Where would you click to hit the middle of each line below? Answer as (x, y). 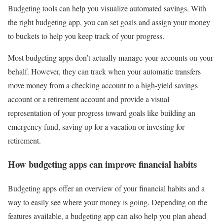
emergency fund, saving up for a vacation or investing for (96, 126)
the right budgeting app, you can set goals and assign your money (109, 22)
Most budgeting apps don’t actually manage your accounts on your (110, 57)
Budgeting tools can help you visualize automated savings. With (107, 8)
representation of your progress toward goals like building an (102, 112)
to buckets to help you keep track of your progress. (87, 36)
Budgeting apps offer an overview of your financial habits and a (106, 188)
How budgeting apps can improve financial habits (102, 164)
